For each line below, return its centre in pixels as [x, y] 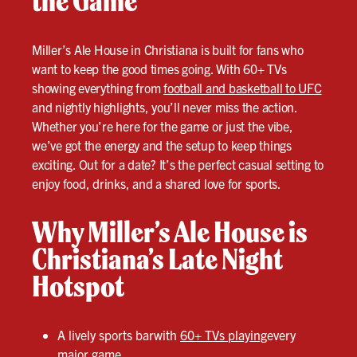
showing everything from [98, 88]
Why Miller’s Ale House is [170, 232]
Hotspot [78, 286]
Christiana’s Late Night [157, 259]
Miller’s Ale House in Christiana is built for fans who [168, 50]
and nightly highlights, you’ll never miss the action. [165, 107]
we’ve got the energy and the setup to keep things [162, 145]
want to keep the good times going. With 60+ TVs [159, 69]
